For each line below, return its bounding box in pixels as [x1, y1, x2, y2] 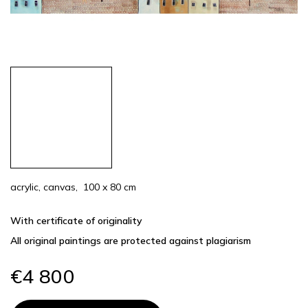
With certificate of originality [10, 214, 142, 227]
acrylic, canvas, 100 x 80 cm [10, 181, 136, 193]
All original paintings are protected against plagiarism [10, 234, 251, 247]
